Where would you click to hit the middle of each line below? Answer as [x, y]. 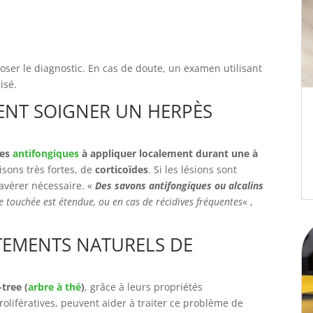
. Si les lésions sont [192, 169]
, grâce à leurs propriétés [144, 287]
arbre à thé [54, 287]
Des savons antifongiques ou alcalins [179, 185]
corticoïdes [122, 169]
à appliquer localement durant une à [168, 153]
